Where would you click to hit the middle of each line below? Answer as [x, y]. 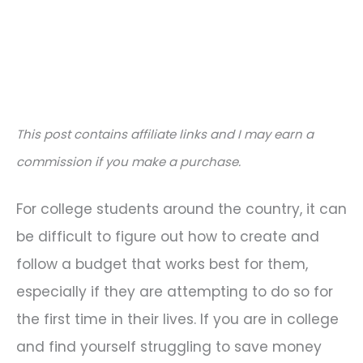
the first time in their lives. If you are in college [177, 319]
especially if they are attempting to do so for [175, 291]
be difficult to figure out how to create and [168, 236]
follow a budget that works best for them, [162, 264]
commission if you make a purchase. [128, 161]
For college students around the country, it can [181, 209]
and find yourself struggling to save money [169, 346]
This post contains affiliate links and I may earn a [165, 134]
